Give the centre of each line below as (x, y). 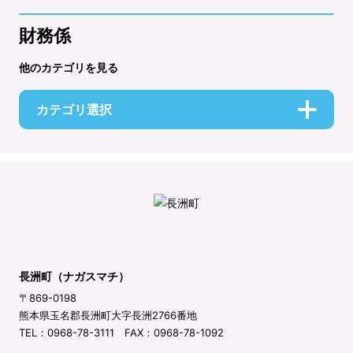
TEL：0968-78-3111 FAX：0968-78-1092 (121, 333)
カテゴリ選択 (74, 109)
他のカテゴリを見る (69, 67)
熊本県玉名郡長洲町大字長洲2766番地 (108, 316)
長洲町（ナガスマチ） (74, 277)
